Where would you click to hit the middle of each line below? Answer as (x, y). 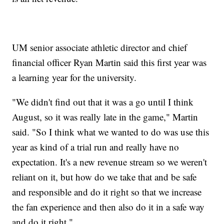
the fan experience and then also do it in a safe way (108, 206)
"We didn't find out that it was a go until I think (103, 101)
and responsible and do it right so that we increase (107, 191)
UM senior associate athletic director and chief (100, 47)
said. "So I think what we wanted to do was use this (111, 131)
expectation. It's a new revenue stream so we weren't (110, 161)
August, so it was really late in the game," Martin (105, 116)
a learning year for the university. (74, 77)
